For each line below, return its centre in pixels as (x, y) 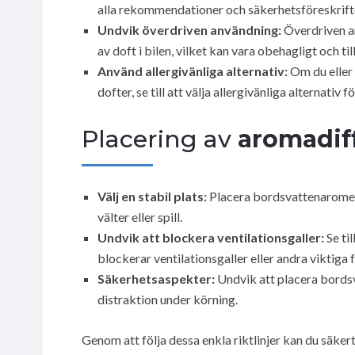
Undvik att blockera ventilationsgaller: (211, 237)
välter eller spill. (140, 216)
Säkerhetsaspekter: (156, 278)
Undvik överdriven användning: (189, 29)
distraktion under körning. (168, 299)
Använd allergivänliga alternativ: (193, 71)
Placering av (160, 139)
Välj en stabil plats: (152, 196)
